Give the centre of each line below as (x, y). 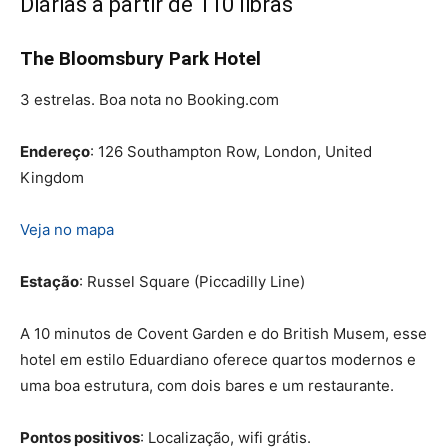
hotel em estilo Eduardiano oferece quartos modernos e (218, 359)
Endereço (55, 151)
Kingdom (52, 177)
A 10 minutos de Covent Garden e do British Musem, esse (223, 333)
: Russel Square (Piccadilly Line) (192, 281)
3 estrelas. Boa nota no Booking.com (149, 99)
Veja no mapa (67, 229)
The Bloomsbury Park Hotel (140, 58)
